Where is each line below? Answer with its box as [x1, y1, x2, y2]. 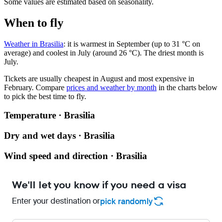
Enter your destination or [12, 196, 100, 207]
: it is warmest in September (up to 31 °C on [63, 39, 200, 48]
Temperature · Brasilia [4, 110, 95, 121]
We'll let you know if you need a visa [12, 178, 186, 192]
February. [4, 83, 34, 92]
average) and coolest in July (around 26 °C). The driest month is [4, 48, 204, 57]
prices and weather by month [66, 83, 157, 92]
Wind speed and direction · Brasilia [4, 150, 147, 161]
